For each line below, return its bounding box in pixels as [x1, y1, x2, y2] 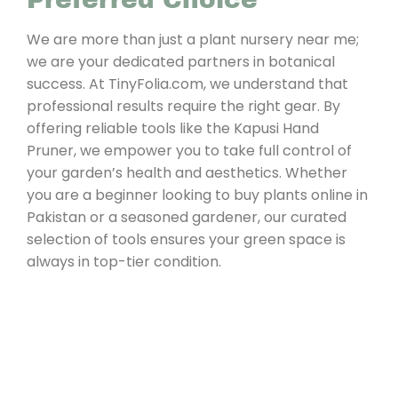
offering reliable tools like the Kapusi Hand [27, 117, 319, 139]
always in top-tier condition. [27, 251, 221, 272]
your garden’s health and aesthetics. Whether [27, 162, 347, 183]
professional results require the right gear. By [27, 95, 340, 116]
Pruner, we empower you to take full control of [27, 139, 352, 161]
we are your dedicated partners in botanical [27, 51, 335, 72]
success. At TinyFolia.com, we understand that [27, 73, 348, 94]
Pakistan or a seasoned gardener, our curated [27, 206, 346, 227]
